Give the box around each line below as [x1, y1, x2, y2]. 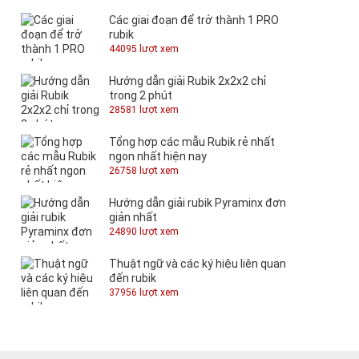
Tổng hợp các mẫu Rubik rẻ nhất [109, 135, 275, 148]
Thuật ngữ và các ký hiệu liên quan [109, 256, 286, 270]
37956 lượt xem [109, 286, 179, 298]
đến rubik [109, 271, 156, 284]
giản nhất [109, 210, 157, 224]
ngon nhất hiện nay [109, 149, 207, 163]
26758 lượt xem [109, 164, 179, 176]
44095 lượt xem [109, 42, 179, 54]
